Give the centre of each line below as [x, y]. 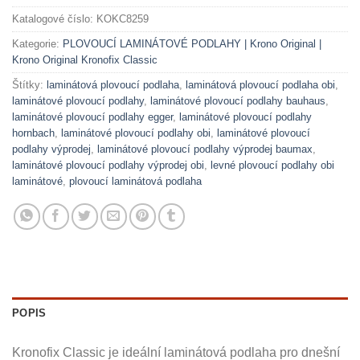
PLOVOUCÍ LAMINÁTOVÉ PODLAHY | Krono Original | [192, 43]
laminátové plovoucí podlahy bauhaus [238, 100]
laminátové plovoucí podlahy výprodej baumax [205, 149]
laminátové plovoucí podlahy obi [136, 133]
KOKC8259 [123, 18]
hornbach [33, 133]
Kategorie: [37, 43]
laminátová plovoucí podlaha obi [260, 84]
